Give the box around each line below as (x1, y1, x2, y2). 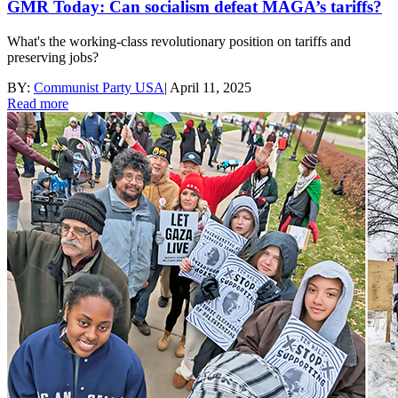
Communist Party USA (34, 80, 164, 96)
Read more (7, 96, 68, 112)
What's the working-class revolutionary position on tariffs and (7, 34, 351, 50)
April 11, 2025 (170, 80, 251, 96)
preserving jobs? (7, 50, 99, 66)
